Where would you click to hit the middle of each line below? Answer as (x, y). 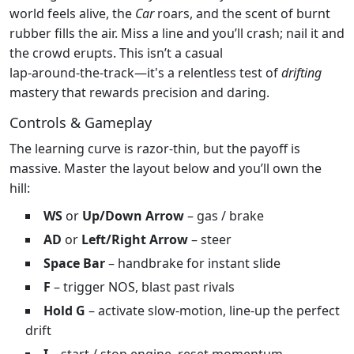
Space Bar (74, 263)
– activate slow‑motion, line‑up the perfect (213, 310)
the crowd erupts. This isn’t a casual (116, 53)
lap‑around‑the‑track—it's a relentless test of (145, 72)
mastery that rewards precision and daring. (139, 92)
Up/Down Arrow (133, 215)
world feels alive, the (72, 13)
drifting (301, 72)
